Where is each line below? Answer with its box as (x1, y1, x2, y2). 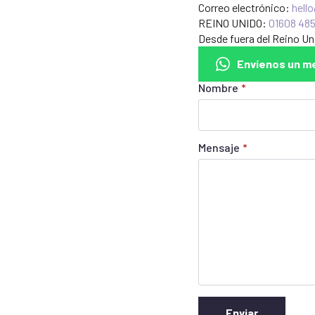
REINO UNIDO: (198, 16, 269, 30)
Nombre (198, 81, 238, 95)
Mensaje (198, 141, 240, 155)
